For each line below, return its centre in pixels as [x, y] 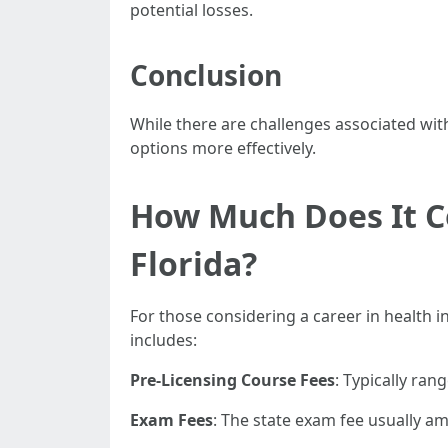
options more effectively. [223, 148]
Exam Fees [171, 420]
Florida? [193, 263]
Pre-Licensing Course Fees [232, 380]
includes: [163, 340]
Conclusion [206, 75]
